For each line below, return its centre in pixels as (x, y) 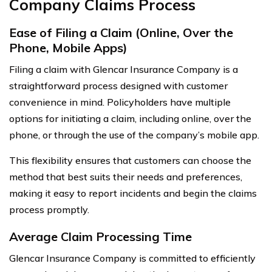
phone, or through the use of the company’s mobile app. (134, 134)
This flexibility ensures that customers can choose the (130, 160)
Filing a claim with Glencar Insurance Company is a (124, 69)
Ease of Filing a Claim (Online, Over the (121, 32)
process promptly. (49, 209)
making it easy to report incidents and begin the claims (133, 193)
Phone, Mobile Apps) (68, 47)
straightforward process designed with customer (118, 85)
